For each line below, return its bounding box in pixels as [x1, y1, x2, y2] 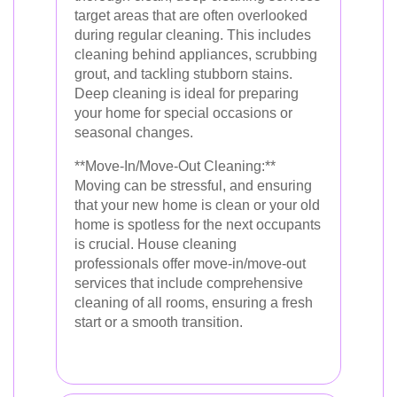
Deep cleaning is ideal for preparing [74, 86, 299, 101]
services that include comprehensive [74, 276, 303, 291]
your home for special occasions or [74, 105, 292, 121]
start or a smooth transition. [74, 315, 243, 330]
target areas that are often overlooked [74, 8, 307, 23]
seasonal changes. [74, 125, 193, 140]
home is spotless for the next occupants [74, 217, 321, 232]
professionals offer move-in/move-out [74, 256, 306, 271]
